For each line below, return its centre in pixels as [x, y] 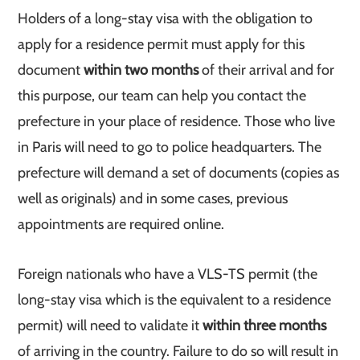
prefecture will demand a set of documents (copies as [179, 173]
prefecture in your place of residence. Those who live [177, 121]
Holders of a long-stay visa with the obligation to [166, 18]
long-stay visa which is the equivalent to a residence [175, 300]
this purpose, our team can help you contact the [162, 96]
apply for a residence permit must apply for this [162, 44]
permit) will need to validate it [110, 325]
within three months [265, 325]
